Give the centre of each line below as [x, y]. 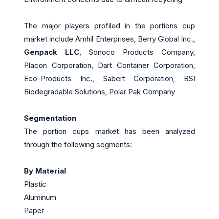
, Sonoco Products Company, [137, 52]
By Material [45, 171]
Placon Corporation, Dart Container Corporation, [109, 66]
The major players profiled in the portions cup [109, 26]
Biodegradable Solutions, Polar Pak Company [99, 92]
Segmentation [50, 118]
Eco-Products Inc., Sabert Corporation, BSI [109, 79]
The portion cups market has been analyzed [109, 131]
